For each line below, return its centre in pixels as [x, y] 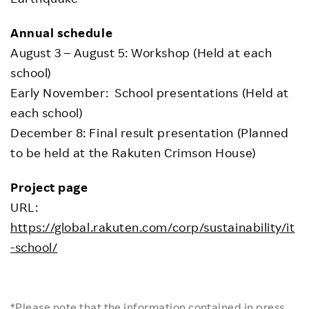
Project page [49, 187]
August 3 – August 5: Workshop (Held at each [141, 53]
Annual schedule [62, 33]
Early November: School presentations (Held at [150, 93]
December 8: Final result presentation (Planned [150, 133]
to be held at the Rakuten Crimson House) [133, 153]
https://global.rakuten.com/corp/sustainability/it [153, 227]
